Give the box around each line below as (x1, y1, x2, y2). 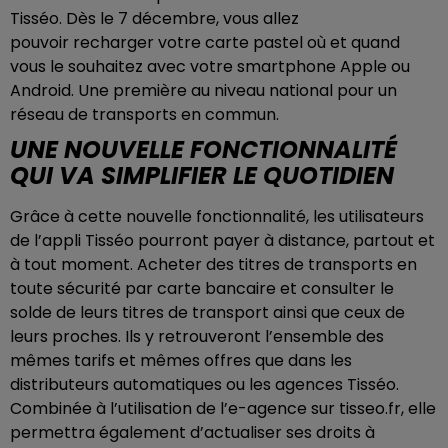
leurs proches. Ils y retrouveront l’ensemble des (10, 325, 384, 348)
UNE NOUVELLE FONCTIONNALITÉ (10, 133, 397, 166)
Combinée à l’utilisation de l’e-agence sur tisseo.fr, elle (10, 397, 436, 420)
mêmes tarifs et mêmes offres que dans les (10, 349, 352, 372)
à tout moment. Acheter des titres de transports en (10, 253, 417, 276)
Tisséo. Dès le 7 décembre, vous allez (10, 7, 299, 30)
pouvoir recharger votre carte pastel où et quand (10, 31, 400, 54)
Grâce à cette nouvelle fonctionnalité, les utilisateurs (10, 205, 424, 228)
